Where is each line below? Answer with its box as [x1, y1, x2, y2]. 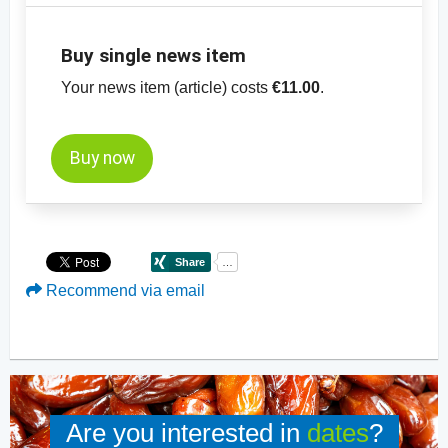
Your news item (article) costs [61, 78, 272, 96]
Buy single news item [61, 43, 246, 67]
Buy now [69, 147, 135, 168]
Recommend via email [42, 281, 205, 299]
